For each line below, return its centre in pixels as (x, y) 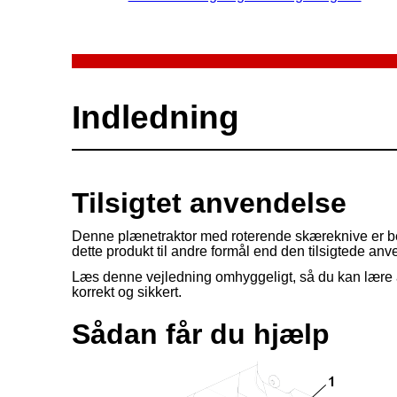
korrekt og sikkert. (126, 292)
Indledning (155, 117)
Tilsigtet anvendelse (209, 202)
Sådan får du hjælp (200, 335)
